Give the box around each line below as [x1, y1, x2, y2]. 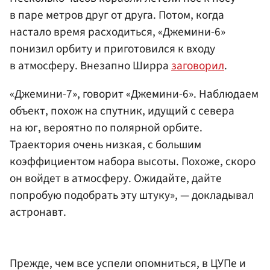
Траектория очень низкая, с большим [10, 136, 201, 153]
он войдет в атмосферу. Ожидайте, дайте [10, 169, 222, 187]
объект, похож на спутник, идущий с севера [10, 102, 234, 119]
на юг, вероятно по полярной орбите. [10, 119, 202, 136]
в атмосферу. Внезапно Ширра [10, 57, 171, 74]
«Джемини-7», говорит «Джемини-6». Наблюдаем [10, 85, 259, 102]
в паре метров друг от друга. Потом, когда [10, 6, 224, 24]
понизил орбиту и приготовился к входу [10, 40, 215, 57]
